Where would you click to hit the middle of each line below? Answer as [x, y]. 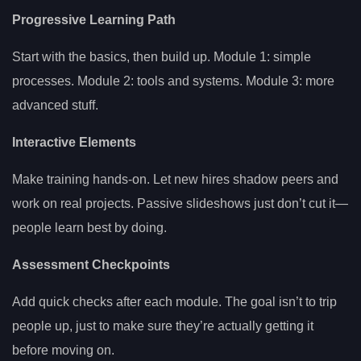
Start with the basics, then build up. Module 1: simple [162, 57]
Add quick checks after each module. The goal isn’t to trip [174, 302]
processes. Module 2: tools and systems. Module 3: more [173, 81]
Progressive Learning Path [94, 20]
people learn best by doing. [89, 228]
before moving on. [63, 351]
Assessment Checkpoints [91, 265]
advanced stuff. [55, 106]
